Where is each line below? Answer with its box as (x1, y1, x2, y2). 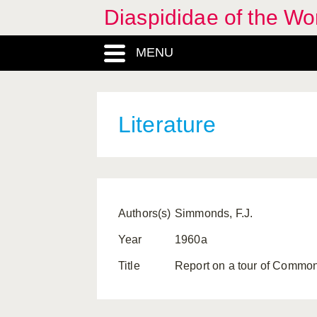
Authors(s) (118, 207, 171, 219)
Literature (118, 112, 217, 137)
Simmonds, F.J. (175, 207, 253, 219)
